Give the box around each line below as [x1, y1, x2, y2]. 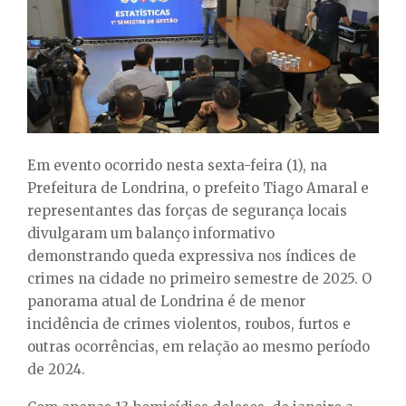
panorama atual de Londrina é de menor [27, 292, 305, 310]
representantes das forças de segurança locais [27, 201, 347, 219]
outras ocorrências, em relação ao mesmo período [27, 337, 370, 355]
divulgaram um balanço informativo [27, 224, 275, 242]
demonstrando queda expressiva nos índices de [27, 246, 356, 265]
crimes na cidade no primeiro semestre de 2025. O [27, 269, 372, 287]
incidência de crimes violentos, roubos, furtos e [27, 314, 351, 333]
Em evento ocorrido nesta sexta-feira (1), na [27, 156, 327, 174]
